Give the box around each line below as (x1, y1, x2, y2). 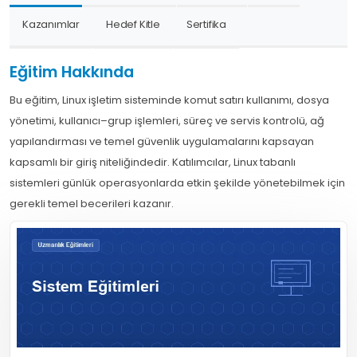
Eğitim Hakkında (10, 61, 134, 84)
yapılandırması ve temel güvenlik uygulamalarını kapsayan (10, 134, 314, 150)
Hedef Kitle (106, 17, 160, 33)
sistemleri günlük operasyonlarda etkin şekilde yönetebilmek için (10, 175, 345, 191)
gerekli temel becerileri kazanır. (10, 196, 174, 212)
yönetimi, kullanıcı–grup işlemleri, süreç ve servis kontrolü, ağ (10, 113, 324, 129)
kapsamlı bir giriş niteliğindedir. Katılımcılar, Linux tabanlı (10, 155, 296, 171)
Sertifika (186, 17, 227, 33)
